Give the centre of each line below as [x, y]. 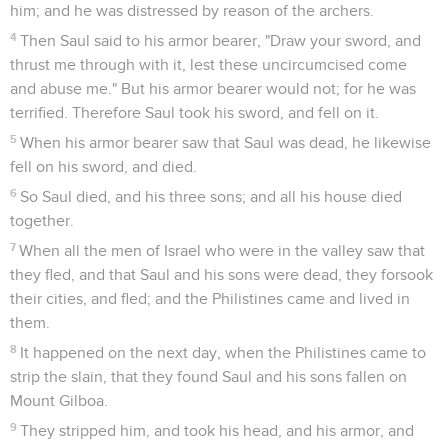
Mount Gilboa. [59, 400]
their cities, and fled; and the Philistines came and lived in [210, 298]
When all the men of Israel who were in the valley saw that [222, 250]
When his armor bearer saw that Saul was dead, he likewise [226, 142]
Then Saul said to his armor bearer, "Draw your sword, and [221, 40]
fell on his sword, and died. [103, 166]
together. [42, 220]
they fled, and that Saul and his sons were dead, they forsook [221, 274]
